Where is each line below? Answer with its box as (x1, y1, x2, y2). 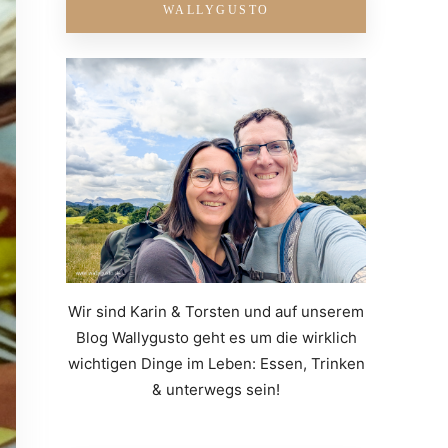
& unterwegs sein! (152, 380, 280, 400)
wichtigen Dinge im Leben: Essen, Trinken (67, 354, 365, 374)
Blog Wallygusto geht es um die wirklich (75, 328, 357, 348)
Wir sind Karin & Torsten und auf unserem (68, 302, 364, 322)
